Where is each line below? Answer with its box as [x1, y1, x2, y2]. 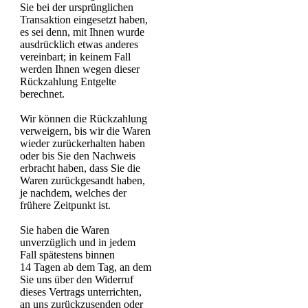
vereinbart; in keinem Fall [20, 51, 131, 63]
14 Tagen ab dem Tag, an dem [20, 261, 151, 273]
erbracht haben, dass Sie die [20, 162, 140, 174]
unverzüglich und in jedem [20, 236, 135, 248]
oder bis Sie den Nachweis [20, 150, 135, 162]
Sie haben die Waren [20, 224, 109, 236]
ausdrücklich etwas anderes [20, 38, 138, 50]
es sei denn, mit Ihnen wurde [20, 26, 144, 38]
